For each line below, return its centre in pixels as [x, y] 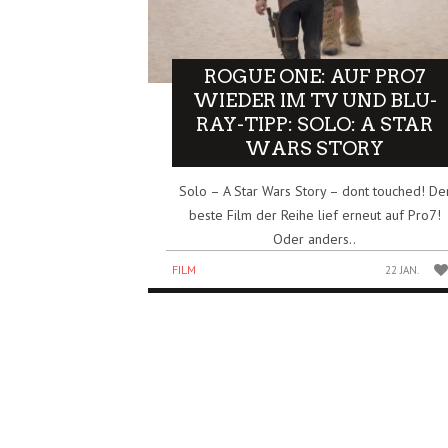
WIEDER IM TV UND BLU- [314, 100]
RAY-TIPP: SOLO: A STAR [315, 124]
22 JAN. [402, 269]
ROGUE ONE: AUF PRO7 [314, 76]
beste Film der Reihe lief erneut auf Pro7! [314, 214]
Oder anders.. [315, 238]
